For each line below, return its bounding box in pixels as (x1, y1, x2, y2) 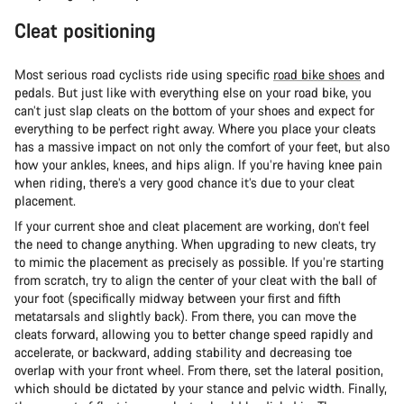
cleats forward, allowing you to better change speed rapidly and (14, 326, 373, 343)
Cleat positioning (14, 17, 156, 43)
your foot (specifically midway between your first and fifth (14, 289, 341, 307)
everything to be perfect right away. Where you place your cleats (14, 120, 376, 137)
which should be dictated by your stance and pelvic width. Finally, (14, 380, 387, 397)
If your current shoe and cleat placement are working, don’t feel (14, 217, 370, 234)
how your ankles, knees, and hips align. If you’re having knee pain (14, 156, 382, 173)
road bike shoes (273, 66, 361, 83)
